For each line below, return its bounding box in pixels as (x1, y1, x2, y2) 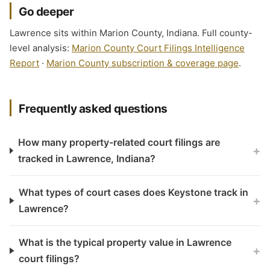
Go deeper (19, 5, 74, 19)
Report (10, 57, 39, 69)
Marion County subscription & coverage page (46, 57, 239, 69)
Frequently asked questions (19, 102, 168, 116)
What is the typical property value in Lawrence (19, 236, 232, 248)
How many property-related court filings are (17, 136, 220, 148)
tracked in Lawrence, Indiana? (17, 152, 155, 165)
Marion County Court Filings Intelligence (72, 42, 245, 54)
